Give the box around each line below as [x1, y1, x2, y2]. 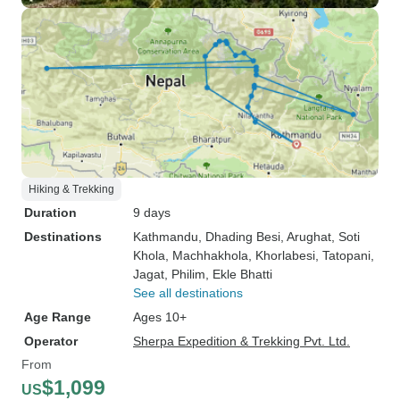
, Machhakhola [165, 248, 248, 262]
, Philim [164, 267, 205, 281]
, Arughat [280, 229, 331, 244]
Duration [24, 205, 77, 220]
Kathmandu [133, 229, 198, 244]
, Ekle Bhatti [205, 267, 272, 281]
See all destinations [133, 286, 243, 300]
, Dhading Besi [198, 229, 280, 244]
